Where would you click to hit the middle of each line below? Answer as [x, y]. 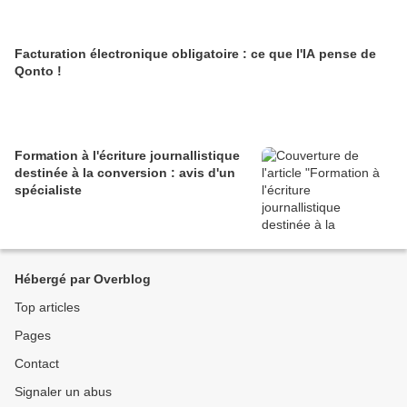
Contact [37, 364]
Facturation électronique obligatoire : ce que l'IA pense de [195, 54]
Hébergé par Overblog [83, 279]
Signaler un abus [63, 392]
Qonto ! [38, 71]
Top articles [47, 308]
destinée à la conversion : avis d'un [125, 173]
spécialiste [48, 190]
